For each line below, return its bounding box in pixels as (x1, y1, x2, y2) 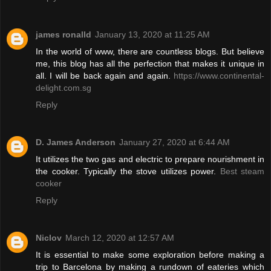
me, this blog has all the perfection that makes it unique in (36, 59, 264, 69)
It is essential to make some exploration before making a (36, 250, 264, 260)
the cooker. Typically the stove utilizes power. (36, 166, 220, 177)
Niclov (36, 233, 62, 243)
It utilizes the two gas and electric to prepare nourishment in (36, 154, 264, 165)
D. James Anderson (36, 137, 116, 148)
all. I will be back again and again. (36, 71, 174, 81)
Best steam (220, 166, 264, 177)
